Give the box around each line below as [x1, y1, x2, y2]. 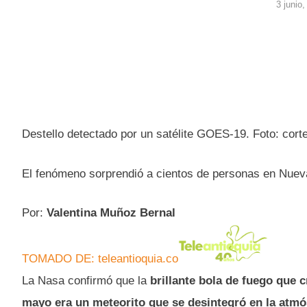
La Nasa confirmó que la [22, 273, 150, 287]
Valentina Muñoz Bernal [47, 206, 175, 219]
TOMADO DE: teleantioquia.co [22, 251, 178, 265]
